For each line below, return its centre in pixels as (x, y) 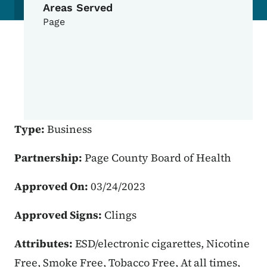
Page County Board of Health (158, 158)
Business (69, 129)
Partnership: (49, 158)
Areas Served (78, 8)
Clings (120, 215)
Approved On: (52, 187)
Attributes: (45, 244)
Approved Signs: (59, 215)
